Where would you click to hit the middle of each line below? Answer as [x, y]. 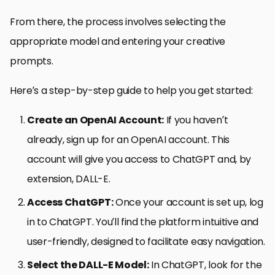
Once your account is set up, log [188, 202]
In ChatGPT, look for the [205, 265]
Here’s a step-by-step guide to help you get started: [131, 90]
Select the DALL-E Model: [88, 265]
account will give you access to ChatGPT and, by [139, 159]
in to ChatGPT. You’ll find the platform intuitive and [143, 222]
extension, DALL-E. [69, 179]
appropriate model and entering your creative [118, 41]
